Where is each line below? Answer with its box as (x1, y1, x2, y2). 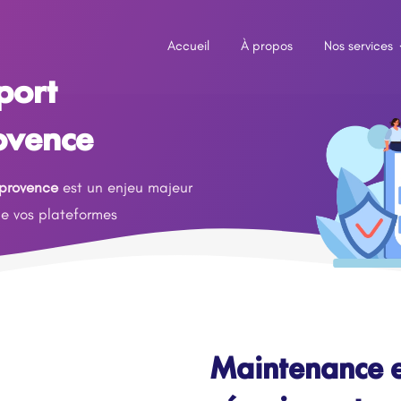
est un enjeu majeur (58, 178, 192, 196)
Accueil (167, 38, 209, 54)
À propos (241, 38, 293, 54)
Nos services (324, 38, 393, 54)
